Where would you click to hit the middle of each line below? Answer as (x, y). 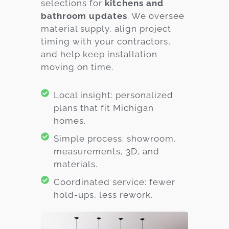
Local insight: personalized (113, 95)
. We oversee (156, 16)
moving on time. (77, 67)
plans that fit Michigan (104, 108)
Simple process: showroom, (115, 138)
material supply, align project (106, 28)
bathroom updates (84, 16)
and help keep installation (99, 54)
